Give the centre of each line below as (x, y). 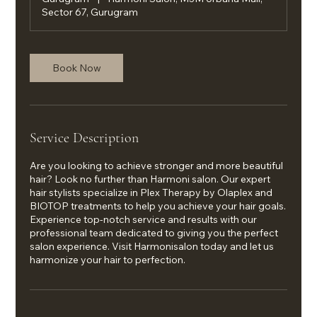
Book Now (76, 68)
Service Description (85, 138)
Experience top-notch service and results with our (144, 220)
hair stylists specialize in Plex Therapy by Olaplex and (151, 193)
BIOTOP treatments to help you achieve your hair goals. (158, 206)
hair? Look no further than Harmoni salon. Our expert (150, 179)
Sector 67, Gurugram (90, 12)
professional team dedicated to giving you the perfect (154, 233)
